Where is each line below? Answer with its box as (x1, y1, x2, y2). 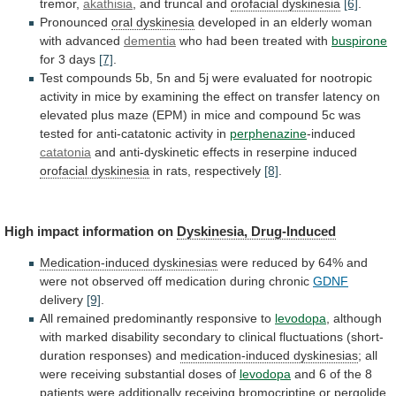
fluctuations (279, 330, 343, 345)
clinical (239, 330, 276, 345)
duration (40, 348, 86, 363)
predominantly (113, 311, 193, 326)
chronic (269, 274, 309, 289)
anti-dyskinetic (119, 144, 199, 159)
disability (111, 330, 159, 345)
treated (263, 33, 302, 48)
